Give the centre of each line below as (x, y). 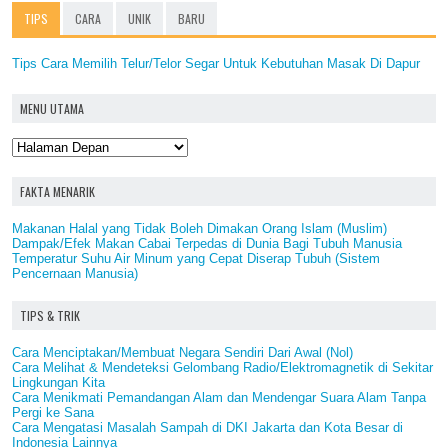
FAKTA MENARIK (57, 192)
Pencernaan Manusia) (75, 274)
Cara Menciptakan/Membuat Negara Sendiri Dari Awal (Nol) (182, 353)
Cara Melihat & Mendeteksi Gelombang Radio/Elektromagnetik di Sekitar (222, 368)
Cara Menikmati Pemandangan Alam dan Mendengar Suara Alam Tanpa (219, 398)
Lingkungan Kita (58, 383)
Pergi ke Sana (53, 413)
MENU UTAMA (52, 109)
